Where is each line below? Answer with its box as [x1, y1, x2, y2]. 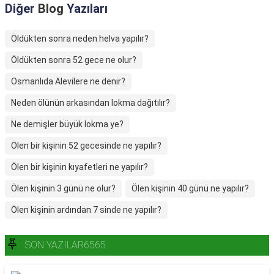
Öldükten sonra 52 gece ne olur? [11, 55, 136, 65]
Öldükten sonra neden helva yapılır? [11, 34, 149, 43]
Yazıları [64, 1, 108, 16]
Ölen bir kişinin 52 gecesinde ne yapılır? [11, 141, 161, 150]
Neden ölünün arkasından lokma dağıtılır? [11, 98, 170, 108]
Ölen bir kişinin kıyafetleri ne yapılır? [11, 162, 148, 172]
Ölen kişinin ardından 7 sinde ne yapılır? [11, 205, 161, 215]
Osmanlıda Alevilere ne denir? [11, 76, 125, 86]
